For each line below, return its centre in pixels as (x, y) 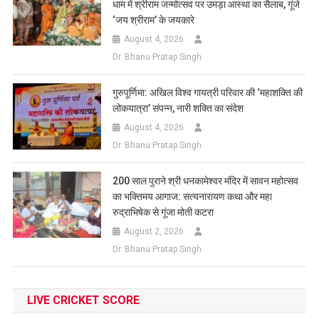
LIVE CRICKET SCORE (83, 300)
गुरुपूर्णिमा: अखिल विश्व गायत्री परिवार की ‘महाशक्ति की (208, 93)
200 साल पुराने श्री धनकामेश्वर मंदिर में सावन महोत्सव (206, 181)
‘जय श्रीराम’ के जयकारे (154, 20)
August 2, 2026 (154, 232)
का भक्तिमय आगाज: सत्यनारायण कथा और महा (193, 197)
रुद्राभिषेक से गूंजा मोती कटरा (163, 213)
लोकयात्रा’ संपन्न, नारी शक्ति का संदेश (178, 109)
